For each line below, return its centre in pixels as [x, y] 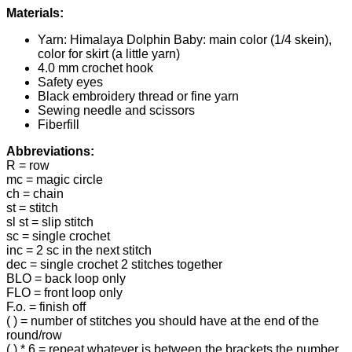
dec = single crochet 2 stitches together [114, 264]
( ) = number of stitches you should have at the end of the [163, 321]
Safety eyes [70, 82]
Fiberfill [59, 124]
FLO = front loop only [64, 292]
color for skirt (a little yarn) [109, 53]
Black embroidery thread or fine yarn [138, 96]
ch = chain [35, 193]
